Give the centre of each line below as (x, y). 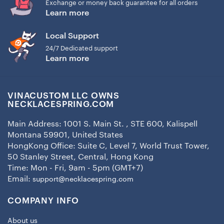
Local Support (72, 36)
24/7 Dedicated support (82, 48)
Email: (19, 179)
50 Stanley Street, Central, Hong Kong (80, 157)
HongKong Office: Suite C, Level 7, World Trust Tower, (108, 146)
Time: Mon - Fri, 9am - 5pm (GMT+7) (75, 168)
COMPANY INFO (43, 200)
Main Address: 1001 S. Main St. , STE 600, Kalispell (102, 124)
